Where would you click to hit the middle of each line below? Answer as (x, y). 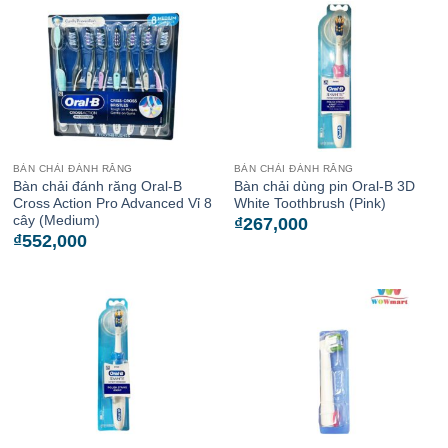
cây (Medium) (56, 220)
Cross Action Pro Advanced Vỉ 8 (112, 203)
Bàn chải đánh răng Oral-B (97, 186)
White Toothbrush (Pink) (309, 203)
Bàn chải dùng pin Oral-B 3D (324, 186)
